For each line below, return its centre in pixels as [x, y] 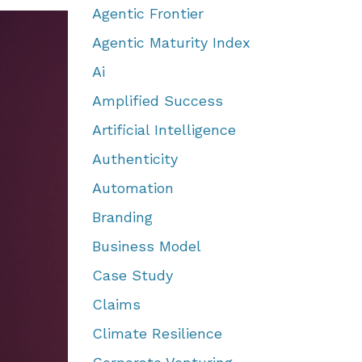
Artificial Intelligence [164, 130]
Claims [116, 304]
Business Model [146, 246]
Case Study [132, 275]
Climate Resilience [157, 333]
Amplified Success [157, 101]
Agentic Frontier [147, 13]
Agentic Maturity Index [171, 42]
